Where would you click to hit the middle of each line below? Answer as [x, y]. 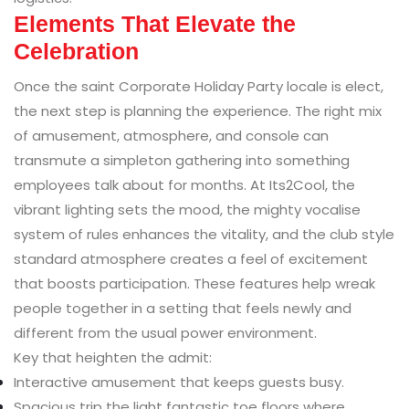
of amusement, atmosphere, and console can [171, 135]
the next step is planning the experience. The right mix [198, 110]
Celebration [76, 51]
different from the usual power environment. [165, 332]
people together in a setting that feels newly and [183, 308]
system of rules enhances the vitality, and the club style [204, 234]
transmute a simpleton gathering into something [182, 160]
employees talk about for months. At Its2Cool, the [184, 184]
